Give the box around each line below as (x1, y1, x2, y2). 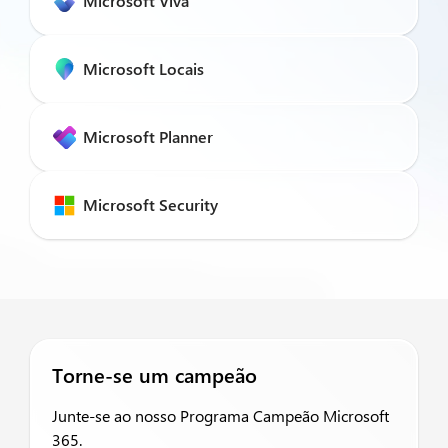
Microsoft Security (83, 194, 218, 215)
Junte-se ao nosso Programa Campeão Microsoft (52, 405, 389, 426)
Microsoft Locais (83, 58, 204, 79)
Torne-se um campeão (52, 361, 257, 388)
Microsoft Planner (83, 126, 213, 147)
